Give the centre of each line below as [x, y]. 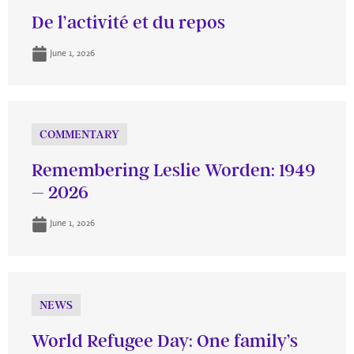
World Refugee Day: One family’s [165, 341]
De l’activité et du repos [128, 22]
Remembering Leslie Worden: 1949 [173, 171]
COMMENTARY [79, 135]
